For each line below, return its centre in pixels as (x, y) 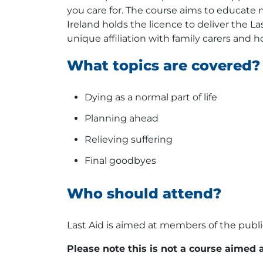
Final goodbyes (120, 161)
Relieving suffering (129, 140)
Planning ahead (122, 119)
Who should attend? (144, 194)
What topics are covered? (163, 66)
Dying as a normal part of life (151, 97)
